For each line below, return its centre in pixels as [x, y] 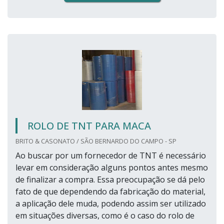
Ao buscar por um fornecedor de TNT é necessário [111, 156]
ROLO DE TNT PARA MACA [89, 126]
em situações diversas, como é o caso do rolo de [105, 216]
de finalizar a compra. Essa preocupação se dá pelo [110, 180]
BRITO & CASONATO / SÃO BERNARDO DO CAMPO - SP [96, 141]
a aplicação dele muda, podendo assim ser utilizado [111, 204]
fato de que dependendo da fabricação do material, [110, 192]
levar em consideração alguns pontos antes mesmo [112, 168]
